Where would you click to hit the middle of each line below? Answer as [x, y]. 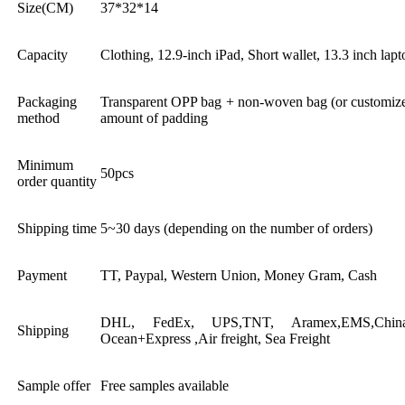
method [38, 118]
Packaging [47, 101]
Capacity [42, 54]
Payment [42, 275]
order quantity [57, 181]
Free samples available [165, 385]
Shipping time [57, 228]
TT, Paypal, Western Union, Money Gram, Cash [239, 275]
